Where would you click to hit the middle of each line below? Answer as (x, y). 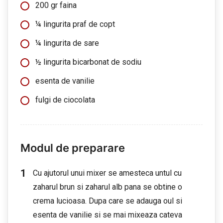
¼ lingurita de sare (67, 43)
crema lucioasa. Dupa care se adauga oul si (108, 201)
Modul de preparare (73, 148)
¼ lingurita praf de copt (75, 24)
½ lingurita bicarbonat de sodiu (88, 62)
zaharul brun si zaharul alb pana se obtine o (108, 187)
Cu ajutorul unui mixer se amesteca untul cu (107, 173)
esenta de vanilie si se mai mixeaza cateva (108, 215)
